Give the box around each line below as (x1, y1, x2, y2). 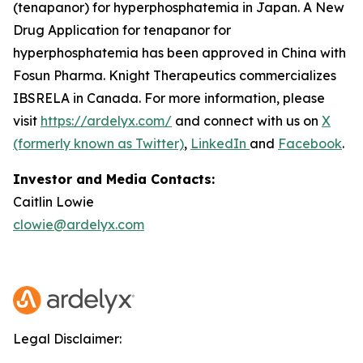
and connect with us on (172, 113, 322, 129)
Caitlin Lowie (13, 194, 94, 210)
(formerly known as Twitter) (13, 135, 184, 152)
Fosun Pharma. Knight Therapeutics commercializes (13, 67, 336, 83)
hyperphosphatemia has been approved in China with (13, 45, 346, 61)
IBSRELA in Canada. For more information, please (13, 90, 325, 106)
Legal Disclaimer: (13, 331, 122, 347)
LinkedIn (190, 135, 250, 152)
